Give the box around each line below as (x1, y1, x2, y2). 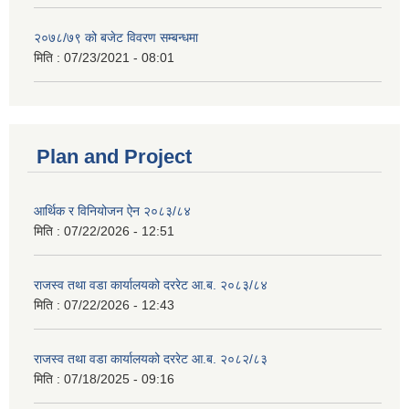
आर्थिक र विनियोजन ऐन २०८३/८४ (34, 203, 191, 218)
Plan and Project (37, 144, 192, 168)
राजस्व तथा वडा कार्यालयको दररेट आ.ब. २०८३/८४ (34, 277, 267, 292)
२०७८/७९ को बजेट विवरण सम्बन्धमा (34, 30, 198, 46)
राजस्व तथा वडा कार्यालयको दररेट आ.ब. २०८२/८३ (34, 351, 267, 366)
